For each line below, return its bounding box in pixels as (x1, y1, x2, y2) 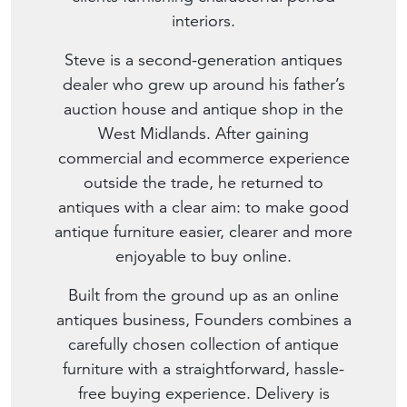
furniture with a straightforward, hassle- (63, 358, 344, 380)
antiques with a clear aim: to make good (58, 196, 349, 218)
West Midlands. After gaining (98, 123, 309, 144)
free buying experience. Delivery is (77, 382, 330, 404)
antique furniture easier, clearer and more (55, 221, 352, 243)
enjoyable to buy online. (115, 245, 292, 267)
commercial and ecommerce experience (57, 147, 350, 169)
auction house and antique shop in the (64, 98, 343, 120)
